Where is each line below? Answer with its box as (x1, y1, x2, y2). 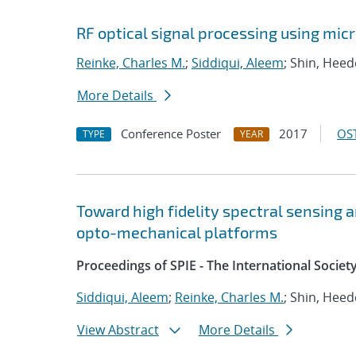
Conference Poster (121, 126, 221, 141)
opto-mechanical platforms (76, 222, 277, 242)
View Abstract (77, 321, 159, 339)
